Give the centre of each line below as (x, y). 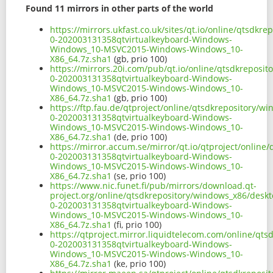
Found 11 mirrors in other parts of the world (119, 9)
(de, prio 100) (139, 137)
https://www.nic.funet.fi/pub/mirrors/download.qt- (153, 186)
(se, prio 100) (139, 176)
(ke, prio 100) (139, 264)
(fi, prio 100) (136, 225)
